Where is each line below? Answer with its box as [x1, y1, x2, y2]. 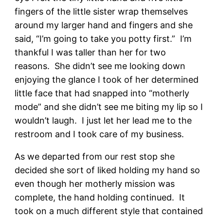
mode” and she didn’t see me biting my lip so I [15, 101, 203, 112]
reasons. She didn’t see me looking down [15, 60, 186, 71]
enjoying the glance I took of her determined [15, 74, 199, 85]
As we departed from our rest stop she [15, 151, 175, 162]
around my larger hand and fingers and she [15, 19, 193, 30]
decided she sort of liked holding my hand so [15, 164, 200, 175]
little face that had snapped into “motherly [15, 88, 190, 98]
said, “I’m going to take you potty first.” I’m [15, 33, 192, 44]
